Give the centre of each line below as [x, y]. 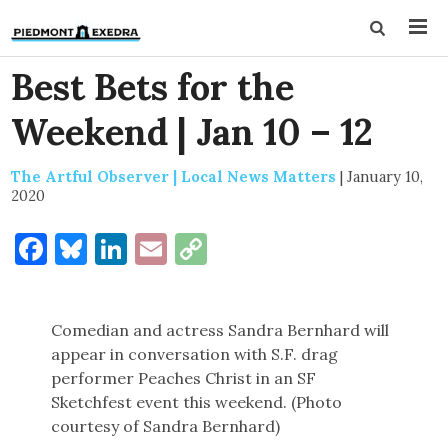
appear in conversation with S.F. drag [195, 354]
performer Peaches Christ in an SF [184, 378]
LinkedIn [192, 248]
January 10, [385, 176]
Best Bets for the [153, 87]
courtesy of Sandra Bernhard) [166, 426]
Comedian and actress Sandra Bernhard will [220, 330]
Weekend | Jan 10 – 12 [192, 132]
